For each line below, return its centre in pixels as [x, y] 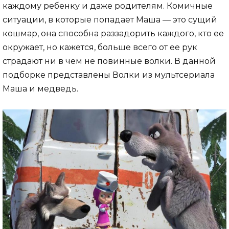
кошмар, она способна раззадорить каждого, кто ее [113, 33]
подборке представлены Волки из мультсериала [109, 75]
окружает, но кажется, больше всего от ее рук [100, 47]
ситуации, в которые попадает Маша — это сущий [110, 19]
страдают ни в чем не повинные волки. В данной [109, 61]
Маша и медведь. [40, 88]
